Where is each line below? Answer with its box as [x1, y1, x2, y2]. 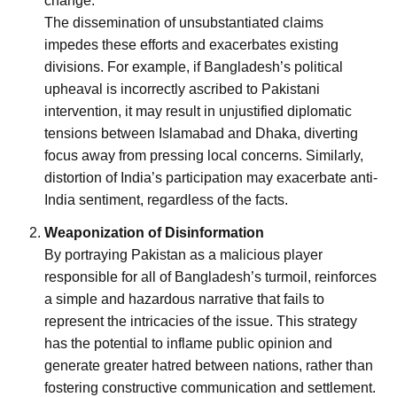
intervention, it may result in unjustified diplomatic [44, 103, 352, 119]
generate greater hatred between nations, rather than [44, 357, 373, 373]
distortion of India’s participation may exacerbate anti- [44, 169, 378, 185]
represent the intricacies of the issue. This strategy [44, 313, 357, 329]
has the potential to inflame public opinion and [44, 335, 332, 351]
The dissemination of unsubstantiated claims [44, 14, 323, 30]
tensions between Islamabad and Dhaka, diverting [44, 125, 358, 141]
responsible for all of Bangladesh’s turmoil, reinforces [44, 269, 377, 284]
